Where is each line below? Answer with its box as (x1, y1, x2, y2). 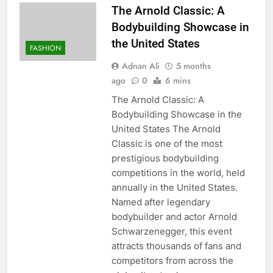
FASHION (30, 42, 61, 54)
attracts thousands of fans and (111, 239, 241, 252)
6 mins (165, 74, 191, 87)
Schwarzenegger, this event (111, 225, 232, 237)
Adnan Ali (121, 59, 160, 72)
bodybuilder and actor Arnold (111, 210, 237, 222)
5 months (175, 59, 211, 72)
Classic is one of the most (111, 137, 222, 149)
